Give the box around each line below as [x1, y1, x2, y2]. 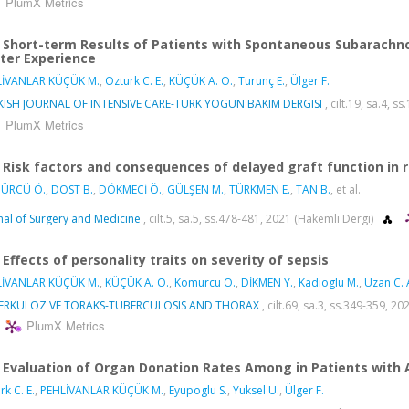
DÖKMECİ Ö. [99, 181, 162, 197]
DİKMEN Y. [241, 274, 293, 290]
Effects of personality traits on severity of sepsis [3, 250, 329, 268]
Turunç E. [238, 72, 285, 89]
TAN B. [296, 181, 330, 197]
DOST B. [51, 181, 93, 197]
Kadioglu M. [299, 274, 359, 290]
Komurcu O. [174, 274, 236, 290]
